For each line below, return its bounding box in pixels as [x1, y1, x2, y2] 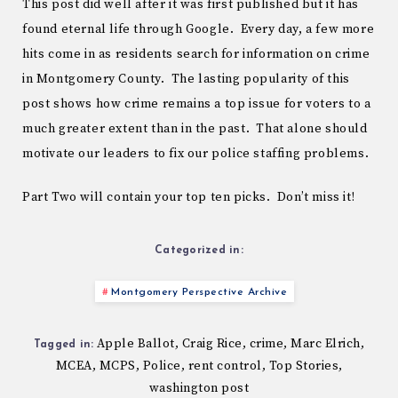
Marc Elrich [291, 335, 361, 352]
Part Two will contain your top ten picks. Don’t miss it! [22, 189, 355, 206]
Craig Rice [181, 335, 243, 352]
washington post [148, 379, 250, 396]
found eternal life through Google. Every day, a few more [22, 21, 375, 38]
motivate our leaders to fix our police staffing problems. [22, 146, 370, 163]
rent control [187, 357, 262, 374]
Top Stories [268, 357, 338, 374]
